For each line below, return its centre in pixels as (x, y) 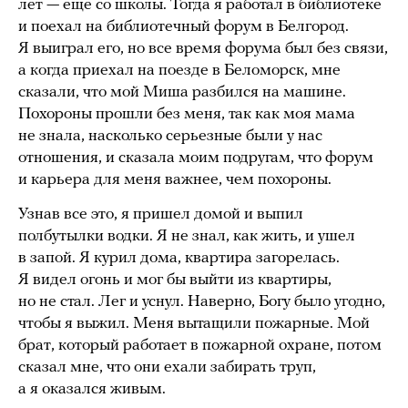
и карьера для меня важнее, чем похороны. (175, 179)
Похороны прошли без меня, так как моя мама (187, 114)
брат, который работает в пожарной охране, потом (200, 345)
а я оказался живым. (92, 389)
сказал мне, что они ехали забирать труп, (167, 367)
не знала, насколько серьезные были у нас (170, 136)
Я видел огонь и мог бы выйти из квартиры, (175, 280)
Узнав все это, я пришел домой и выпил (161, 214)
